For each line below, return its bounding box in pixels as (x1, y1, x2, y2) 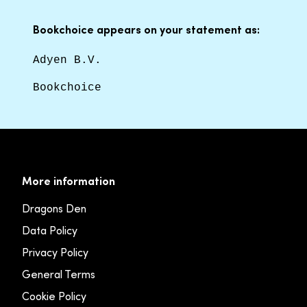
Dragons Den (22, 201, 86, 216)
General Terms (22, 267, 95, 282)
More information (22, 174, 115, 188)
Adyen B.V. (33, 53, 101, 66)
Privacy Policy (22, 245, 88, 260)
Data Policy (22, 223, 77, 238)
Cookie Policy (22, 289, 86, 304)
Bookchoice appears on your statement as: (33, 22, 260, 36)
